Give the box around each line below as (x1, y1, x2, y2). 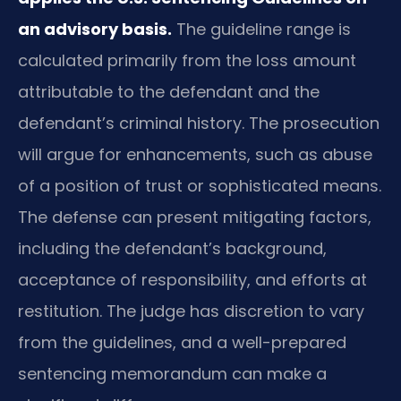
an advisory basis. (18, 18, 172, 41)
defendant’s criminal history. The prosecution (18, 112, 380, 135)
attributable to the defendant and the (18, 81, 320, 104)
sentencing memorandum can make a (18, 363, 327, 386)
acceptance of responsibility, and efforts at (18, 269, 367, 292)
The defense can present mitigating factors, (18, 206, 371, 229)
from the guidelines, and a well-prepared (18, 331, 346, 354)
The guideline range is (172, 18, 351, 41)
